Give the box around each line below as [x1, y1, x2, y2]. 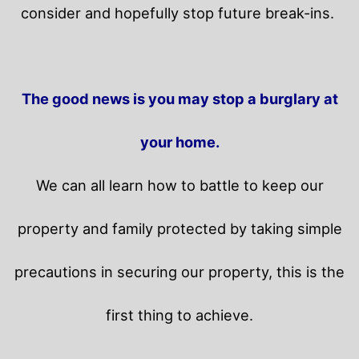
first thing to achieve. [106, 306, 253, 325]
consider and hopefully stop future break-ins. [21, 4, 338, 22]
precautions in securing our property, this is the [14, 263, 345, 281]
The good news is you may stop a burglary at [21, 90, 338, 108]
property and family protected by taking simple [17, 220, 342, 238]
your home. [139, 133, 220, 151]
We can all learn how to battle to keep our [35, 176, 324, 195]
